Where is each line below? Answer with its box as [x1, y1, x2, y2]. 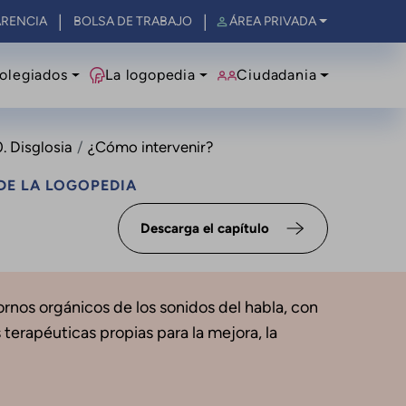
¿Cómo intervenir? [87, 138, 213, 156]
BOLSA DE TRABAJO [73, 13, 193, 29]
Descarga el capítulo [140, 220, 269, 237]
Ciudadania [237, 66, 317, 84]
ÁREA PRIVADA [228, 13, 316, 29]
